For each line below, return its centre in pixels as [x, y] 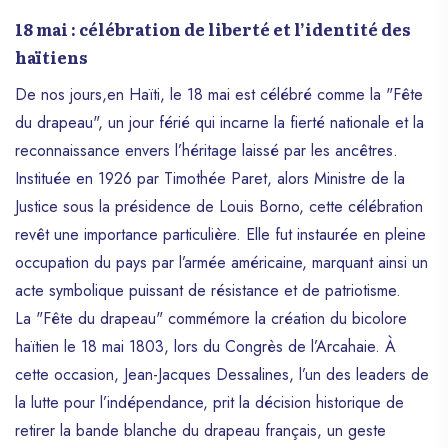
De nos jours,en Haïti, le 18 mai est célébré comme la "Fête [219, 94]
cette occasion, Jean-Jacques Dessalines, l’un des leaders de [222, 374]
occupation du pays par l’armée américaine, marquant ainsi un [221, 262]
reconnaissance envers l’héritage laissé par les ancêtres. [206, 150]
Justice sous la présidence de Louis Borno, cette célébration [219, 206]
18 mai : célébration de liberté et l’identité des [213, 28]
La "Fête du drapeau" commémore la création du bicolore [211, 318]
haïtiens [51, 56]
